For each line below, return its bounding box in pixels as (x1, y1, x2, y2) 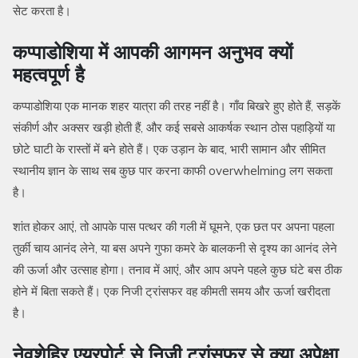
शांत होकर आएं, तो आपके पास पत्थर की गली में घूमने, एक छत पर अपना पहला (13, 219, 334, 235)
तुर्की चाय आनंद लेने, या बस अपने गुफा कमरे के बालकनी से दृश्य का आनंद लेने (13, 241, 337, 257)
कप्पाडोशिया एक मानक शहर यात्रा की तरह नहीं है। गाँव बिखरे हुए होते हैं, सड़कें (13, 98, 340, 114)
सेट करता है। (13, 3, 71, 19)
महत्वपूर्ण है (13, 62, 85, 87)
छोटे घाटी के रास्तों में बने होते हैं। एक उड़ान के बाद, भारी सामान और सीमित (13, 141, 325, 157)
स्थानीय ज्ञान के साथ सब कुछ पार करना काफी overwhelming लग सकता (13, 163, 332, 179)
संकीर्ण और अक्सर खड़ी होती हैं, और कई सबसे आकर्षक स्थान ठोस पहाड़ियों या (13, 120, 335, 136)
